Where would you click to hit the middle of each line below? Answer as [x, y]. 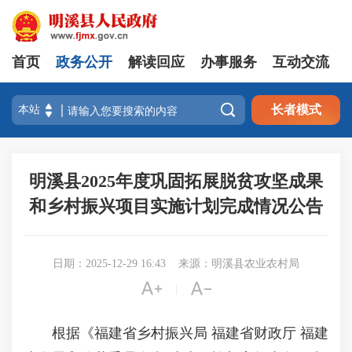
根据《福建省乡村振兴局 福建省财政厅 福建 [176, 333]
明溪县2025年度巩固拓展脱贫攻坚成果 [176, 181]
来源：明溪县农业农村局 [239, 264]
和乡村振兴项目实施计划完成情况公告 [176, 206]
